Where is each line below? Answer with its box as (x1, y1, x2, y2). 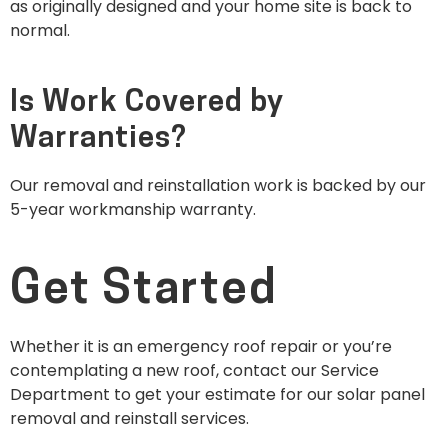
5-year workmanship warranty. (10, 197, 260, 221)
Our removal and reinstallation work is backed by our (10, 173, 426, 197)
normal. (10, 19, 74, 43)
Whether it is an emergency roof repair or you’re (10, 335, 392, 359)
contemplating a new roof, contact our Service (10, 359, 379, 383)
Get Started (10, 268, 277, 316)
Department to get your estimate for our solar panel (10, 383, 425, 407)
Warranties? (10, 123, 187, 155)
